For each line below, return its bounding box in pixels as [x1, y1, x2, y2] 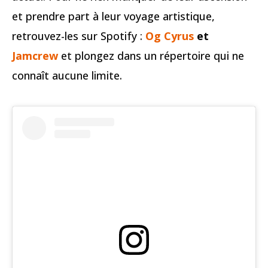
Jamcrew [12, 48, 58, 63]
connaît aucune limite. [12, 68, 122, 83]
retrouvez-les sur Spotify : [12, 29, 145, 44]
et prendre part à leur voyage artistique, [12, 9, 215, 24]
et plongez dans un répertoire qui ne [61, 48, 244, 63]
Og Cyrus [145, 29, 194, 44]
